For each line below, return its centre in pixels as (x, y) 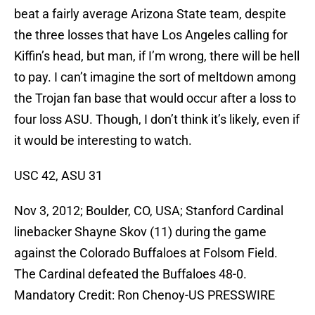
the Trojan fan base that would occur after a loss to (155, 98)
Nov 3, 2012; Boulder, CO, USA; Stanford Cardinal (149, 211)
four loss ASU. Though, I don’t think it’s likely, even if (157, 120)
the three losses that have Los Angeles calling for (151, 35)
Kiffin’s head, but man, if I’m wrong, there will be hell (157, 56)
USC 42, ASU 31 (58, 176)
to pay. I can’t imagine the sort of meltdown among (155, 77)
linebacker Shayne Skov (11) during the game (140, 232)
